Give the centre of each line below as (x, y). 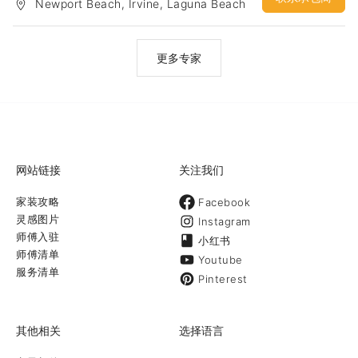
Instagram (225, 222)
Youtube (221, 260)
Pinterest (223, 279)
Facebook (224, 203)
